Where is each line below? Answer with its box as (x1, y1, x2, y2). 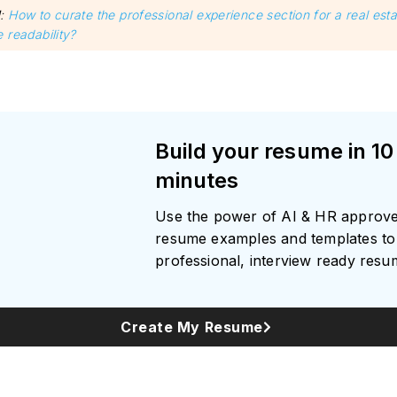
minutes (155, 167, 239, 194)
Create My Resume (121, 318, 263, 337)
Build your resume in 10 (155, 138, 393, 165)
